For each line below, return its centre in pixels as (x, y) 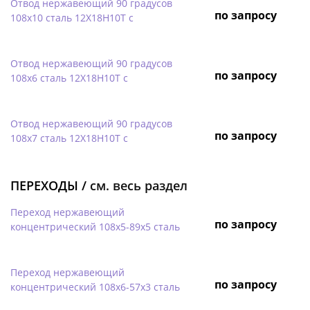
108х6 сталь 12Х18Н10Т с (69, 77)
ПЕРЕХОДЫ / (50, 185)
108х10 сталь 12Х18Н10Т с (72, 17)
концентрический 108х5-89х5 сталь (95, 226)
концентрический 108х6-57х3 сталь (95, 286)
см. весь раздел (139, 185)
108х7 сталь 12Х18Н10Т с (69, 138)
